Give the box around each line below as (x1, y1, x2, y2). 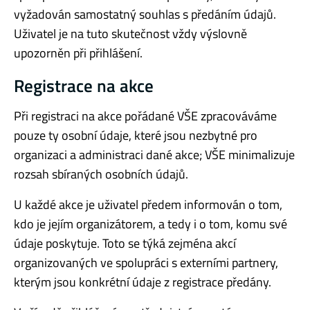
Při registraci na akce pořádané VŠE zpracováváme (14, 106, 277, 125)
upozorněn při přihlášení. (14, 43, 143, 62)
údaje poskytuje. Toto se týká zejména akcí (14, 233, 236, 253)
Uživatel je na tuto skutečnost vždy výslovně (14, 24, 247, 43)
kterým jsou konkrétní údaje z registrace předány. (14, 272, 271, 291)
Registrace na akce (14, 72, 154, 99)
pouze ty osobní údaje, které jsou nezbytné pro (14, 125, 257, 145)
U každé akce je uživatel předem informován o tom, (14, 194, 282, 214)
